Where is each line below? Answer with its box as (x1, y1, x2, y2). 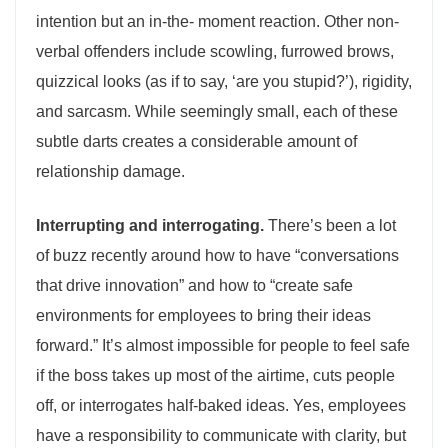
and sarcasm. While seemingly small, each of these (36, 103, 398, 120)
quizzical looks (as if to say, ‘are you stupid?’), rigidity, (36, 73, 412, 90)
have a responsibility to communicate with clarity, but (36, 427, 406, 444)
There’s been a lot (264, 217, 396, 234)
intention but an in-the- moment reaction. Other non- (36, 13, 399, 30)
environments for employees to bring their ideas (36, 307, 371, 324)
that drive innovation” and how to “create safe (36, 277, 353, 294)
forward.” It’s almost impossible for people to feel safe (36, 337, 410, 354)
